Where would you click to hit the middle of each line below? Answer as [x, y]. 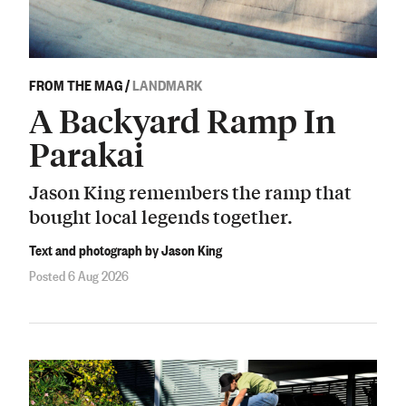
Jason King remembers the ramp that [190, 192]
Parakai [87, 153]
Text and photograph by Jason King [126, 249]
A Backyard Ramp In [182, 120]
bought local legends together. [161, 217]
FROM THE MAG [76, 84]
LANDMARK [167, 84]
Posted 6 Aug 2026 [79, 275]
